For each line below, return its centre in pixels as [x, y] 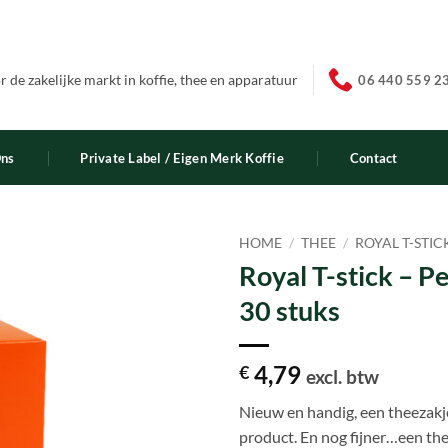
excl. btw [342, 376]
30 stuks [289, 310]
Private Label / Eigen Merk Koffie [182, 157]
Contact [373, 157]
